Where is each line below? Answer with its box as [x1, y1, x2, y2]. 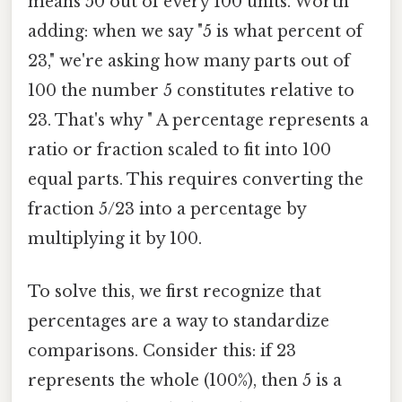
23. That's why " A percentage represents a [28, 109, 369, 130]
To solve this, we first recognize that [28, 281, 321, 301]
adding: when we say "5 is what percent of [28, 21, 363, 41]
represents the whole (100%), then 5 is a [28, 370, 342, 390]
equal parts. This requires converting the [28, 169, 363, 189]
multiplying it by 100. [28, 228, 202, 249]
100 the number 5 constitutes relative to [28, 80, 354, 100]
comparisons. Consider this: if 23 [28, 340, 296, 361]
